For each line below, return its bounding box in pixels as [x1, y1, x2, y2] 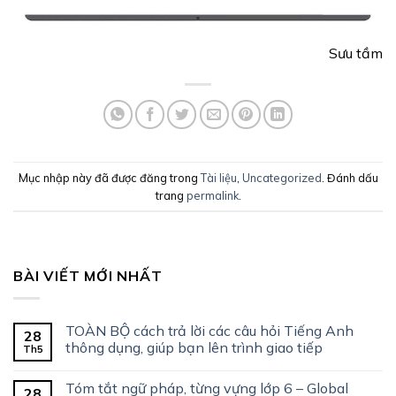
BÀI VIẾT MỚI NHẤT [13, 267, 163, 286]
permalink [186, 187, 239, 202]
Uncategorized [241, 170, 322, 185]
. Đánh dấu [321, 170, 378, 185]
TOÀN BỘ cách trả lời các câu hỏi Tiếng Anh [65, 321, 354, 339]
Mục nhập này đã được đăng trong [18, 170, 201, 185]
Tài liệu [200, 170, 237, 185]
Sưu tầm [329, 44, 383, 63]
